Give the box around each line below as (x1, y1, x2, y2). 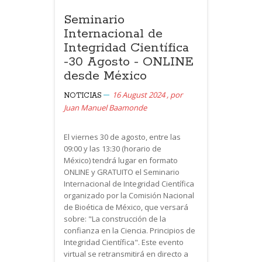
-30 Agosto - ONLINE (64, 54, 194, 71)
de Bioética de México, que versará (64, 202, 188, 213)
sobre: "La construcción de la (64, 213, 166, 225)
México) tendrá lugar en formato (64, 155, 178, 166)
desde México (64, 68, 147, 85)
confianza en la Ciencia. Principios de (64, 225, 195, 236)
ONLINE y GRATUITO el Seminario (64, 167, 180, 178)
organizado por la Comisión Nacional (64, 190, 194, 201)
